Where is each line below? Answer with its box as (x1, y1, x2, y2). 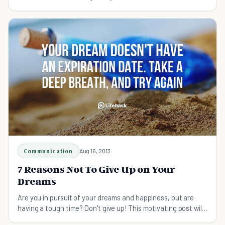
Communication (24, 147, 73, 155)
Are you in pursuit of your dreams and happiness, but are (18, 192, 194, 202)
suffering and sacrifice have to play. (18, 2, 130, 11)
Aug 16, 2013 (79, 147, 110, 154)
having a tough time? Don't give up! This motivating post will (18, 203, 203, 212)
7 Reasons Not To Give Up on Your (18, 163, 176, 175)
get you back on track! (18, 213, 88, 223)
